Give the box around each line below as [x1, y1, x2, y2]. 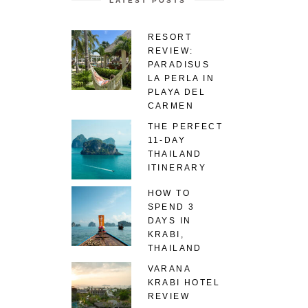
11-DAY [147, 135, 186, 146]
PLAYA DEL [147, 87, 206, 98]
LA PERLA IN [147, 74, 214, 84]
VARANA [147, 264, 190, 274]
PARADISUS [147, 60, 210, 70]
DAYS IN [147, 216, 192, 226]
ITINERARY [147, 163, 207, 173]
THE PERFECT [147, 122, 223, 132]
